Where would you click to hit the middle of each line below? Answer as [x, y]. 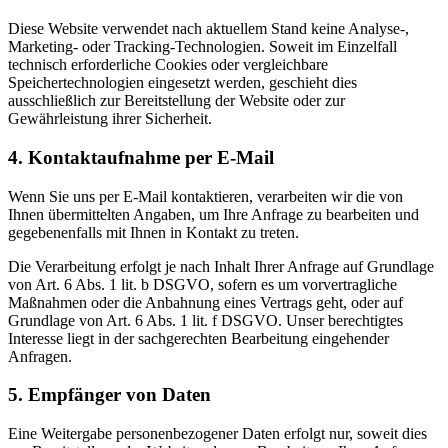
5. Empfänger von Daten [109, 395]
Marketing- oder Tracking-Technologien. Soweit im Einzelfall [202, 47]
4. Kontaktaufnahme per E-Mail [141, 157]
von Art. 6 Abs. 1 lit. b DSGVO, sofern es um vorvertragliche [202, 284]
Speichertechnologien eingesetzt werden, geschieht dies [182, 83]
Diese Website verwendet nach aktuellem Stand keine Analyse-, [208, 29]
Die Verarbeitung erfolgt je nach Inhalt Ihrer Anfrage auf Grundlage [221, 266]
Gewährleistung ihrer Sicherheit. [110, 119]
